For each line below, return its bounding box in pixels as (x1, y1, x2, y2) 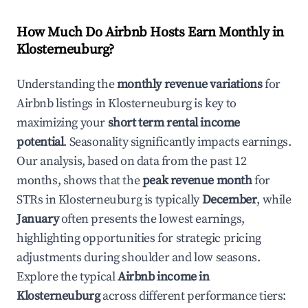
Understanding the (16, 76, 117, 92)
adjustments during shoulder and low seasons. (16, 250, 261, 265)
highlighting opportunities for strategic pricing (16, 230, 261, 246)
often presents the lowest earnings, (58, 211, 245, 227)
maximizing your (16, 115, 108, 131)
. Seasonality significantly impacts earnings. (63, 134, 291, 150)
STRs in (16, 192, 58, 208)
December (201, 192, 257, 208)
